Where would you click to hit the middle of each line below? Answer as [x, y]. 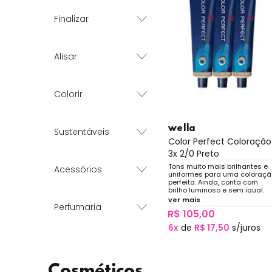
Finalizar [71, 19]
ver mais [184, 199]
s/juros [245, 227]
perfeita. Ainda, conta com [213, 182]
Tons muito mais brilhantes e [218, 166]
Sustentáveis [81, 131]
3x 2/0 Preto [193, 153]
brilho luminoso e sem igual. [216, 190]
